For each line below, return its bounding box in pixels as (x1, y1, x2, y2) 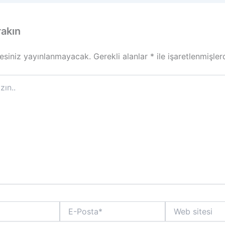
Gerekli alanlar (93, 51, 150, 62)
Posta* (59, 211, 82, 220)
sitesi (165, 211, 182, 220)
